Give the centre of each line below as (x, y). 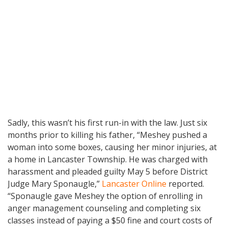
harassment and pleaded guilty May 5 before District (108, 172)
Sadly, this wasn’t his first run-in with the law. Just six (107, 123)
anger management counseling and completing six (104, 208)
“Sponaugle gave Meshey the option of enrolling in (105, 196)
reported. (185, 184)
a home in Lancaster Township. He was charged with (108, 160)
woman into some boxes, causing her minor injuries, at (112, 147)
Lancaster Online (134, 184)
